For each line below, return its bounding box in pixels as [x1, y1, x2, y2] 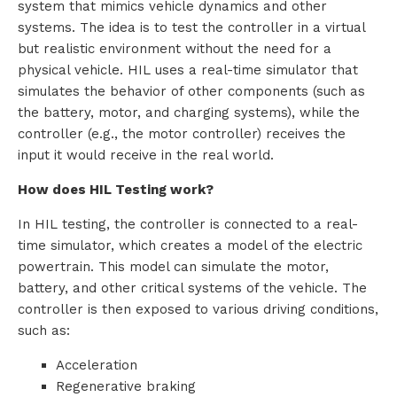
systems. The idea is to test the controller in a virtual [18, 19, 365, 36]
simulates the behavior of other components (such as [18, 83, 365, 100]
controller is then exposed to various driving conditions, [18, 301, 378, 318]
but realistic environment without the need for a [18, 41, 331, 58]
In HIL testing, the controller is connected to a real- [18, 216, 358, 233]
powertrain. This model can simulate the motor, [18, 259, 329, 276]
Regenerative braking [55, 378, 196, 395]
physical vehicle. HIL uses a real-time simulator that [18, 62, 358, 79]
